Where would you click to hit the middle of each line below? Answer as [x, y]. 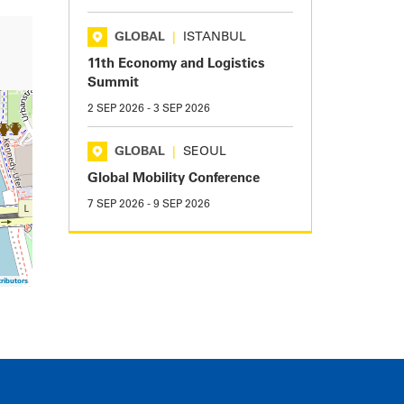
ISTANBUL [215, 38]
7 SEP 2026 [116, 205]
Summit [113, 84]
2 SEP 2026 [116, 110]
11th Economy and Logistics [176, 65]
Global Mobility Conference [174, 179]
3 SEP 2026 [182, 110]
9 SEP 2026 [182, 205]
